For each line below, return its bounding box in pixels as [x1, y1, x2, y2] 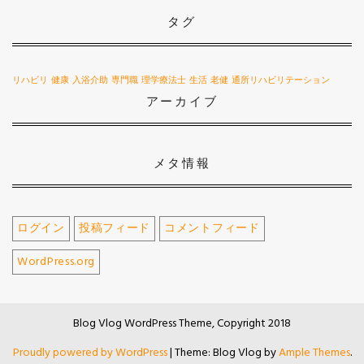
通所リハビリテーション [232, 74, 330, 88]
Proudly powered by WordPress [12, 344, 170, 362]
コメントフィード [164, 219, 260, 238]
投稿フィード [78, 219, 151, 238]
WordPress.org [17, 253, 96, 271]
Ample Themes [278, 344, 350, 362]
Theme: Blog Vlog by [174, 344, 279, 362]
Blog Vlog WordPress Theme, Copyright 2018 [73, 314, 291, 333]
